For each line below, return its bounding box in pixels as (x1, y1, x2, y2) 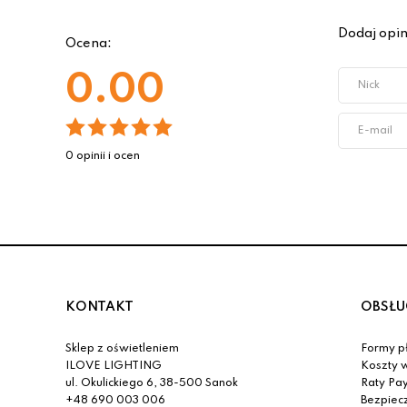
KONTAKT (65, 301, 134, 313)
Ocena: (65, 37, 112, 50)
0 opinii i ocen (65, 151, 140, 162)
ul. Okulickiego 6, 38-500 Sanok (65, 378, 238, 389)
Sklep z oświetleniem (65, 343, 179, 354)
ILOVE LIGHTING (65, 361, 162, 372)
